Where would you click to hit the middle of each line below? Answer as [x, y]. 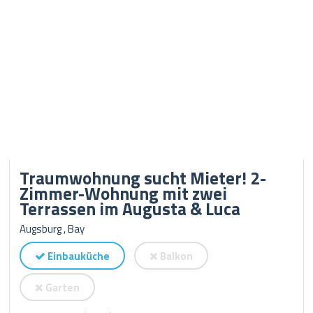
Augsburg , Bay [52, 229]
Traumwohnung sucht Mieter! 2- [143, 178]
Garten [62, 287]
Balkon [176, 256]
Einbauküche [78, 256]
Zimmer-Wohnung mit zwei [124, 194]
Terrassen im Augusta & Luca [130, 209]
